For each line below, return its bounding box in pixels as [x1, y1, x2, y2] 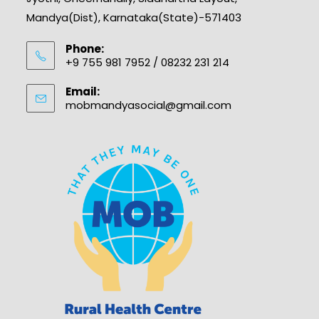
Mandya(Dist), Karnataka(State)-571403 [26, 10, 242, 25]
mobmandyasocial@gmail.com [66, 98, 232, 113]
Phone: [66, 41, 105, 56]
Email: [66, 84, 100, 99]
